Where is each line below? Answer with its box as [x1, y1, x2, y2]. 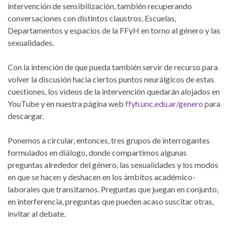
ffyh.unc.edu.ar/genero [125, 98, 203, 108]
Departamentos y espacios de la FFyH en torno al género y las [8, 25, 220, 35]
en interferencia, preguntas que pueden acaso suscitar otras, [8, 196, 214, 206]
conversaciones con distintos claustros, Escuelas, [8, 13, 176, 23]
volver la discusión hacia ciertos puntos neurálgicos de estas [8, 74, 214, 84]
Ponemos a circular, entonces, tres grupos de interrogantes [8, 135, 210, 145]
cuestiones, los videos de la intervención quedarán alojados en [8, 86, 220, 96]
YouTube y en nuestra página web [8, 98, 125, 108]
